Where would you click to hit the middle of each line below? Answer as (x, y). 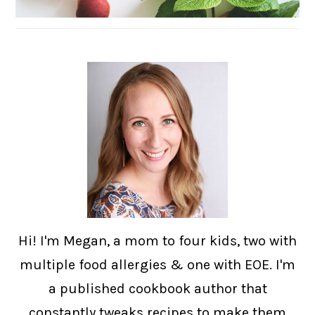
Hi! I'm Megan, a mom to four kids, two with (157, 240)
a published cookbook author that (157, 288)
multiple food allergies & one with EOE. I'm (157, 264)
